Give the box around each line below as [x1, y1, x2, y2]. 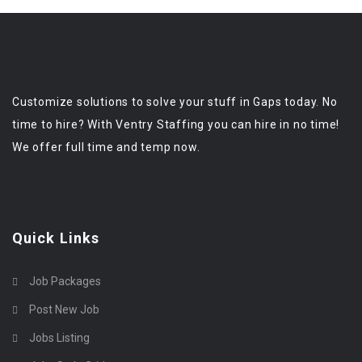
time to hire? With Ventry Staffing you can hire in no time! [12, 118, 340, 131]
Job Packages [29, 275, 101, 288]
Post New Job [29, 303, 99, 316]
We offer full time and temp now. [12, 141, 200, 154]
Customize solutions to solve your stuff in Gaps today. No [12, 95, 338, 108]
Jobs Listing [29, 331, 90, 344]
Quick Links [12, 229, 100, 246]
